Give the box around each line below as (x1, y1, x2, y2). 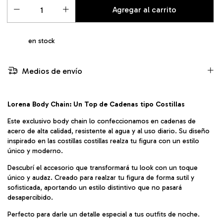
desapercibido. (7, 193, 53, 202)
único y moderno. (7, 147, 63, 156)
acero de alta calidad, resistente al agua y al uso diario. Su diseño (7, 127, 210, 136)
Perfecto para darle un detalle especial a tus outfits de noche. (7, 210, 200, 219)
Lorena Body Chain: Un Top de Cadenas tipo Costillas (7, 100, 185, 109)
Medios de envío (20, 66, 83, 76)
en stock (28, 36, 55, 45)
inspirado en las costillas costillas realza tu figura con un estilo (7, 137, 199, 146)
